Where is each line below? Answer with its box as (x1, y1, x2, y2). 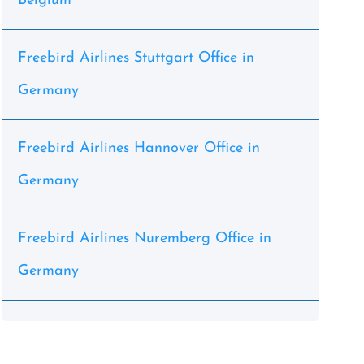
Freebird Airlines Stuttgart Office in (17, 50, 254, 66)
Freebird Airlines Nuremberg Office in (17, 231, 271, 246)
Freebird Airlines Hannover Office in (17, 141, 260, 156)
